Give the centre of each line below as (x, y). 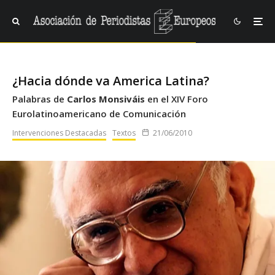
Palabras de (40, 99)
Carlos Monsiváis (106, 99)
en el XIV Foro (176, 99)
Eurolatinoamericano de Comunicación (99, 113)
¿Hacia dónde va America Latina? (111, 80)
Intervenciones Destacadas (59, 133)
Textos (124, 133)
